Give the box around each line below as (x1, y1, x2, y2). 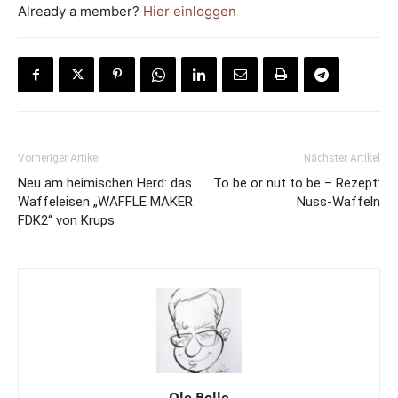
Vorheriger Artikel (18, 151, 100, 164)
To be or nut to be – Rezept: (213, 174, 380, 191)
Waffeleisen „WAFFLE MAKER (18, 193, 193, 210)
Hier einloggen (143, 2, 236, 20)
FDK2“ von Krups (18, 211, 115, 228)
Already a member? (18, 2, 143, 20)
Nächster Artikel (304, 151, 380, 164)
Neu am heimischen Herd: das (18, 174, 192, 191)
